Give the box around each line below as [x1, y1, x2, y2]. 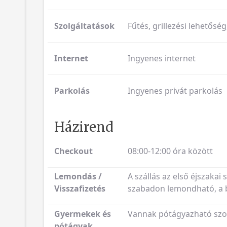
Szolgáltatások [54, 20, 115, 31]
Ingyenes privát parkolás [127, 85, 222, 96]
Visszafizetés [54, 182, 105, 194]
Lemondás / [54, 170, 102, 182]
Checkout [54, 145, 93, 157]
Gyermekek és [54, 208, 111, 219]
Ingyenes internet [127, 52, 196, 64]
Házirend [54, 118, 113, 135]
